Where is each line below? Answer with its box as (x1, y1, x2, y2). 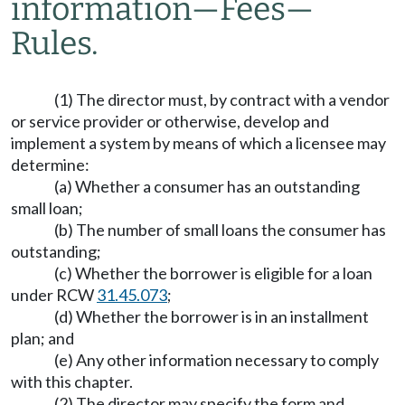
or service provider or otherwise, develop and (11, 111, 329, 131)
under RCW (11, 285, 97, 305)
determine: (11, 155, 89, 174)
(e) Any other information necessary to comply (54, 350, 379, 370)
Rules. (11, 24, 99, 62)
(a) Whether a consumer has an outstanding (54, 176, 360, 196)
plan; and (11, 328, 74, 348)
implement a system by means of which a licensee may (11, 133, 386, 153)
